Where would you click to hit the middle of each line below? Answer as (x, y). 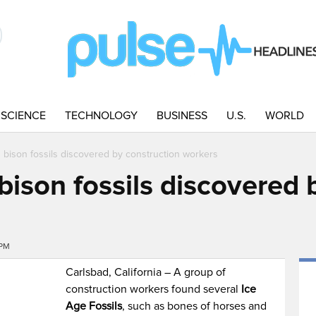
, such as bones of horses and (195, 306)
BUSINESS (182, 116)
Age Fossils (94, 306)
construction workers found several (154, 289)
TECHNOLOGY (101, 116)
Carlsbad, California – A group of (146, 272)
